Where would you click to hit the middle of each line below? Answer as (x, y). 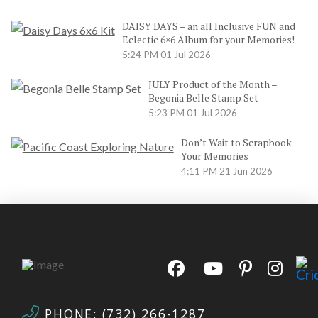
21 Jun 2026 (246, 171)
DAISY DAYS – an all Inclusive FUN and (208, 26)
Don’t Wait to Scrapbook (236, 143)
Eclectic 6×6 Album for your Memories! (208, 40)
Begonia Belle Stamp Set (203, 98)
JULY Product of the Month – (212, 84)
